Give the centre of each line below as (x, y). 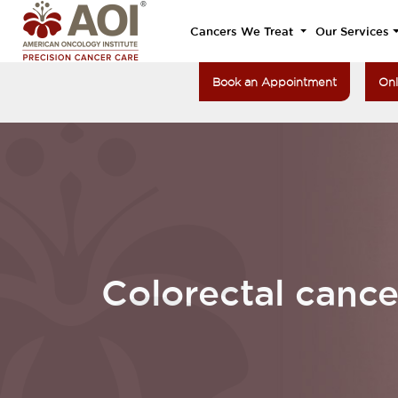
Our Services (353, 31)
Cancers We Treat (244, 31)
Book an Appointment (275, 82)
